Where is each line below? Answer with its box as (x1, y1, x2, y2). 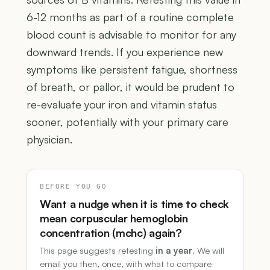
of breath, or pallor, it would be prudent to (27, 80, 234, 94)
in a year (155, 245, 192, 256)
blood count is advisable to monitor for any (27, 28, 236, 42)
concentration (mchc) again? (40, 226, 182, 240)
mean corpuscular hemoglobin (40, 212, 188, 225)
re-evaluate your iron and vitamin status (27, 98, 217, 111)
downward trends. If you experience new (27, 45, 223, 59)
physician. (27, 133, 72, 146)
